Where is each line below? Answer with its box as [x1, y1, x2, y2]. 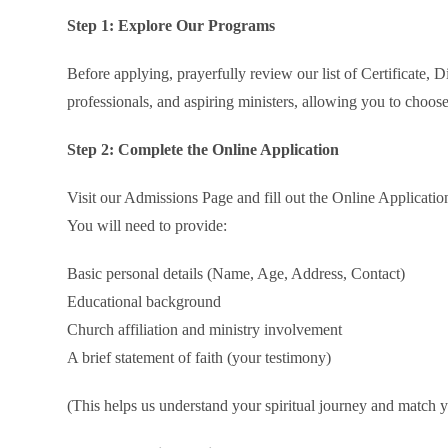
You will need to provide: [67, 217, 228, 234]
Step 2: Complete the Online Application [67, 141, 340, 158]
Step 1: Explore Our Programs [67, 17, 276, 34]
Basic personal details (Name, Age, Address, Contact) [67, 265, 406, 282]
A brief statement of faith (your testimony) [67, 349, 332, 366]
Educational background [67, 293, 222, 310]
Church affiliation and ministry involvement [67, 321, 343, 338]
